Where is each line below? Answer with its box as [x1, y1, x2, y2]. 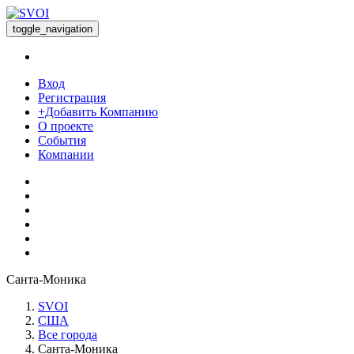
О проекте [38, 119, 93, 133]
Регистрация [38, 91, 106, 104]
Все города [38, 328, 97, 341]
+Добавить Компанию [38, 105, 158, 119]
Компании [38, 148, 94, 161]
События [38, 134, 86, 147]
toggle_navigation [13, 23, 92, 35]
